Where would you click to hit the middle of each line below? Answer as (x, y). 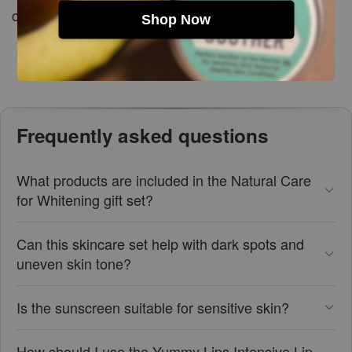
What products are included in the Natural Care (164, 180)
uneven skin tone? (74, 263)
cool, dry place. (59, 15)
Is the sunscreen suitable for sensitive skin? (153, 307)
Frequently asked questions (143, 135)
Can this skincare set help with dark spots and (160, 243)
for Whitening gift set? (85, 199)
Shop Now (176, 19)
